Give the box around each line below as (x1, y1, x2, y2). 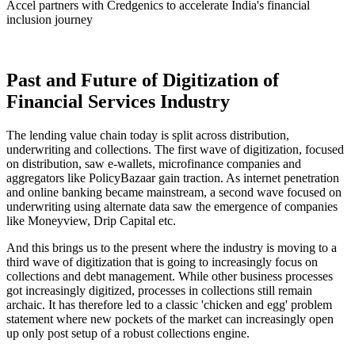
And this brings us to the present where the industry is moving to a (6, 241, 337, 255)
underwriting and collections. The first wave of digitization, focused (6, 143, 344, 157)
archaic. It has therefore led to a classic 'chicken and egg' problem (6, 298, 332, 312)
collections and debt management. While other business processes (6, 269, 333, 284)
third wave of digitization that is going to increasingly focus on (6, 255, 318, 269)
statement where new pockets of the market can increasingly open (6, 312, 334, 326)
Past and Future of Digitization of (6, 70, 279, 91)
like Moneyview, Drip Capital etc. (6, 214, 176, 228)
